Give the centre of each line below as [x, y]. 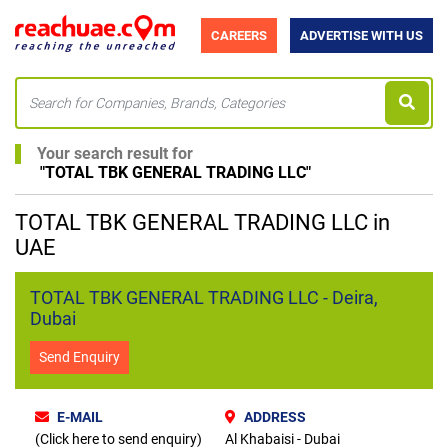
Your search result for [115, 153]
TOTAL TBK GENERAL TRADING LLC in [202, 222]
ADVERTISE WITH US [361, 36]
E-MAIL [80, 416]
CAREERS [239, 36]
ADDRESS [275, 416]
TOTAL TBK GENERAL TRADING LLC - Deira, [204, 297]
